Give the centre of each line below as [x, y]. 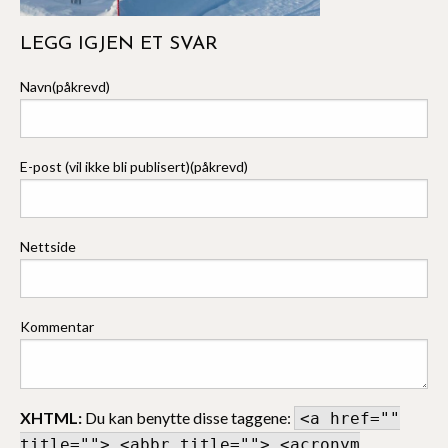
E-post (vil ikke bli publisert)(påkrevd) [134, 166]
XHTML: [51, 417]
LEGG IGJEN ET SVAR [119, 44]
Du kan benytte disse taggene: [188, 417]
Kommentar [57, 326]
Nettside [48, 246]
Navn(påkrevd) [65, 86]
